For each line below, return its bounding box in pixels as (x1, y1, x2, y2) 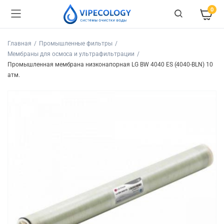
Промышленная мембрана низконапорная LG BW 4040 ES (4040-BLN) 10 (7, 61, 213, 68)
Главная (7, 40, 31, 47)
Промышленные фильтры (38, 40, 113, 47)
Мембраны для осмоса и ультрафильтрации (7, 50, 134, 57)
